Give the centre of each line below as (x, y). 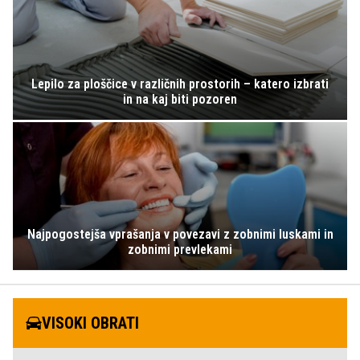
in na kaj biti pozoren (180, 99)
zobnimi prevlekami (180, 250)
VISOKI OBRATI (90, 323)
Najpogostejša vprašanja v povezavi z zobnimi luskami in (180, 235)
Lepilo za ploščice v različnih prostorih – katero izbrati (180, 84)
